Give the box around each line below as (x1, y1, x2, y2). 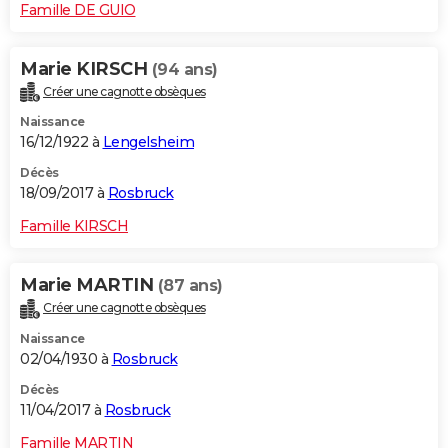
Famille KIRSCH (20, 217, 128, 236)
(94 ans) (151, 59, 218, 79)
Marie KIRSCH (20, 57, 152, 80)
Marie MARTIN (20, 274, 158, 297)
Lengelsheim (102, 133, 194, 152)
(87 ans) (157, 276, 223, 296)
